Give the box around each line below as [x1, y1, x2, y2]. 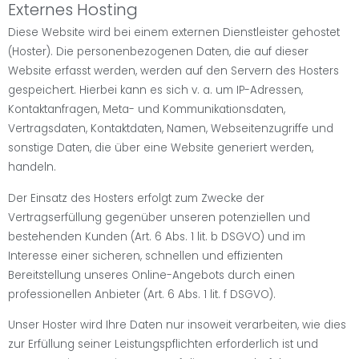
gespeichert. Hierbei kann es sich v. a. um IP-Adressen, [8, 83, 303, 99]
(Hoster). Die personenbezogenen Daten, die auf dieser [8, 44, 309, 60]
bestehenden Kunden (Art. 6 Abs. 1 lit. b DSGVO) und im [8, 228, 305, 244]
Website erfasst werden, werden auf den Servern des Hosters [8, 63, 339, 79]
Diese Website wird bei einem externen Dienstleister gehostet [8, 25, 340, 41]
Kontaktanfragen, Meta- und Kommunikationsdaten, [8, 102, 285, 118]
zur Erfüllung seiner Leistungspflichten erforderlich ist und [8, 337, 318, 353]
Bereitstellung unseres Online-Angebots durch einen [8, 267, 295, 283]
